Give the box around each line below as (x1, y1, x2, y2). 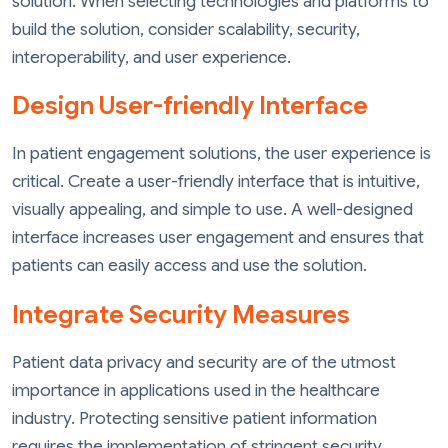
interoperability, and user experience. (12, 46, 291, 68)
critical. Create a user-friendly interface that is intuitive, (12, 171, 420, 193)
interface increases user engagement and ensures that (12, 227, 424, 249)
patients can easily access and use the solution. (12, 255, 367, 277)
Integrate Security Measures (12, 298, 350, 330)
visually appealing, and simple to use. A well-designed (12, 199, 413, 221)
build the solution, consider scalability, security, (12, 18, 360, 40)
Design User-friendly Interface (12, 90, 368, 122)
